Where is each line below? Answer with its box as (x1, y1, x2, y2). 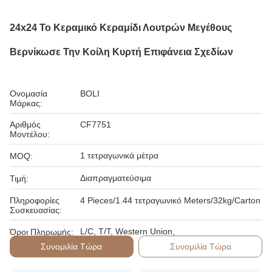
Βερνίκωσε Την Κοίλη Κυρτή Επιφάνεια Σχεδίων (10, 47, 233, 57)
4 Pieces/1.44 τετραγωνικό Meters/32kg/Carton (80, 195, 260, 205)
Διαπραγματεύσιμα (80, 173, 151, 183)
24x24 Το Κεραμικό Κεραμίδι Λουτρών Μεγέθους (10, 22, 232, 33)
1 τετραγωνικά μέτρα (80, 151, 158, 160)
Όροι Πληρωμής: (10, 227, 73, 237)
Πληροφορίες (10, 195, 59, 205)
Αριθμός (10, 120, 41, 129)
